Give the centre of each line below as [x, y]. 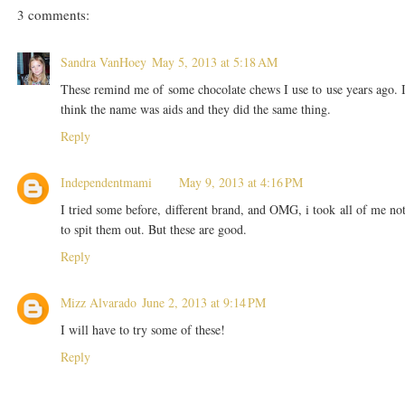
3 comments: [53, 15]
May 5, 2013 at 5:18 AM [214, 62]
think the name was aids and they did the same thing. [195, 109]
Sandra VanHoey [103, 62]
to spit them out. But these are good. [153, 230]
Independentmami [106, 183]
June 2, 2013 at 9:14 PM [203, 303]
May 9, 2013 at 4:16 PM [240, 183]
